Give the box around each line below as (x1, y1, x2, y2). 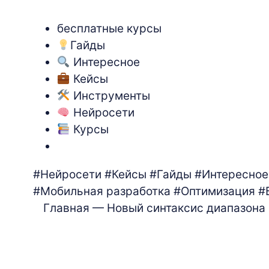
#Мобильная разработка (33, 184, 171, 199)
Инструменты (70, 89, 150, 103)
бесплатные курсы (57, 22, 162, 36)
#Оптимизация (174, 184, 255, 199)
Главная (43, 201, 89, 216)
